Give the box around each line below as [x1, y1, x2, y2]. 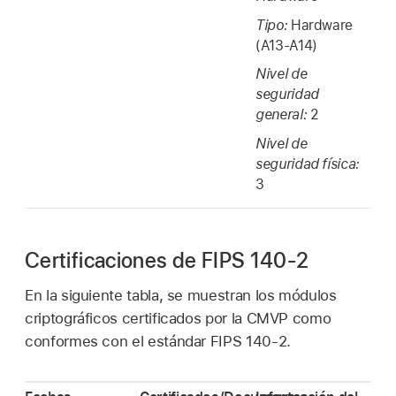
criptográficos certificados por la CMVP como [25, 309, 331, 328]
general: [255, 106, 310, 124]
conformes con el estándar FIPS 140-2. [25, 332, 291, 351]
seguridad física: [255, 155, 360, 172]
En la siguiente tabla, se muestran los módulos [25, 286, 337, 305]
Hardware [290, 16, 354, 34]
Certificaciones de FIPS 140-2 [25, 247, 309, 273]
